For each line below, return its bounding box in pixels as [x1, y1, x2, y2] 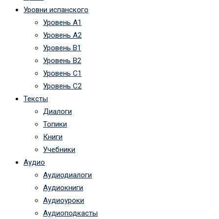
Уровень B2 [43, 56, 81, 65]
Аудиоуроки [43, 196, 84, 205]
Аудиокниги [43, 183, 83, 192]
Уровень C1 [43, 68, 82, 78]
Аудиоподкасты [43, 208, 98, 218]
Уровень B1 [43, 43, 81, 52]
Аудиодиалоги [43, 170, 92, 179]
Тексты [23, 94, 48, 103]
